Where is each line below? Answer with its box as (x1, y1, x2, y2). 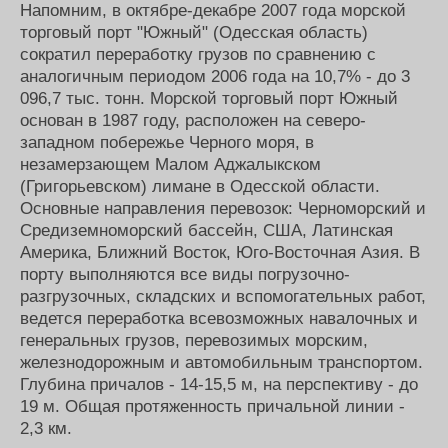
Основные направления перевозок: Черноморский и (20, 199, 426, 218)
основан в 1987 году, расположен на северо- (20, 111, 366, 130)
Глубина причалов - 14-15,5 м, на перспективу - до (20, 375, 418, 394)
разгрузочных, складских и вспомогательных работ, (20, 287, 426, 306)
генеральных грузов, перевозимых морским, (20, 331, 368, 350)
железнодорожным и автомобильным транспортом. (20, 353, 423, 372)
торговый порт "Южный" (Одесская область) (20, 23, 368, 42)
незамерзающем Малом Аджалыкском (20, 155, 321, 174)
